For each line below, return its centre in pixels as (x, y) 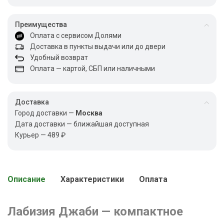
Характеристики (92, 179)
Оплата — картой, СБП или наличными (89, 68)
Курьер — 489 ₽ (40, 135)
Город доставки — (45, 113)
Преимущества (41, 24)
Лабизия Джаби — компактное (95, 211)
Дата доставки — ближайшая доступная (82, 124)
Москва (89, 113)
